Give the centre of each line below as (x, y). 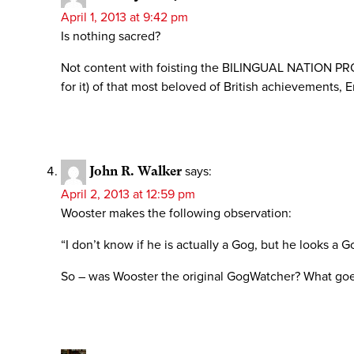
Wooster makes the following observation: (176, 213)
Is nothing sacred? (111, 36)
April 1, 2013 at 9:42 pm (124, 17)
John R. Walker (136, 171)
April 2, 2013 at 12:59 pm (128, 194)
